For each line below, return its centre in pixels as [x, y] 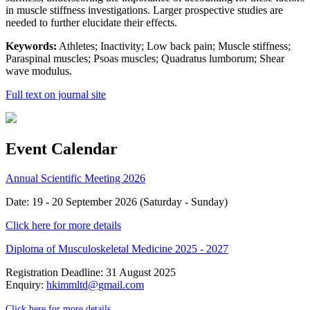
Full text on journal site [56, 94]
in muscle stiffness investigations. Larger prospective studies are [144, 10]
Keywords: [31, 46]
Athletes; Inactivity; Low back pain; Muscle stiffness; [174, 46]
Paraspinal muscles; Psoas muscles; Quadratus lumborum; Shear [145, 58]
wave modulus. [39, 71]
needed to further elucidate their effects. [91, 22]
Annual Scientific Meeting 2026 [75, 178]
